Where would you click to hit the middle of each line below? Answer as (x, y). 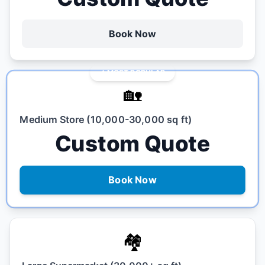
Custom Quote (132, 144)
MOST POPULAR (136, 73)
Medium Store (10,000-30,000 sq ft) (106, 120)
